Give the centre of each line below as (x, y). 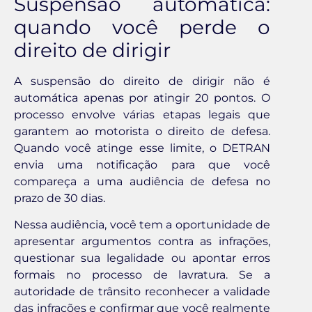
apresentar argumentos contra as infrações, (142, 242)
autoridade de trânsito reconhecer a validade (142, 292)
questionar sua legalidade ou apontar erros (142, 258)
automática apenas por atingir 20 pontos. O (142, 97)
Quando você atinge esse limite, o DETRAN (142, 148)
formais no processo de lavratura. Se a (142, 275)
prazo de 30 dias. (60, 198)
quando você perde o (142, 27)
